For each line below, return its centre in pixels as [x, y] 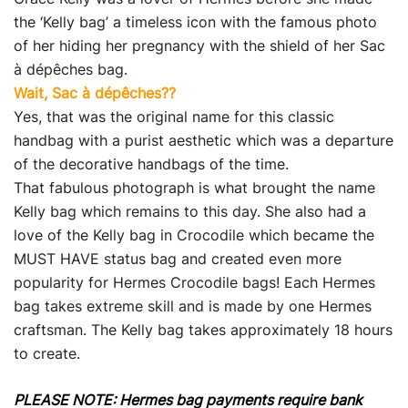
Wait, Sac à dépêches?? [95, 93]
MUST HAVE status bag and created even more [178, 259]
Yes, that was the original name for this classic [174, 117]
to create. [47, 353]
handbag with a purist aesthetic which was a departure [204, 140]
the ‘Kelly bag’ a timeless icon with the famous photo [195, 22]
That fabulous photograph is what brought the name [194, 188]
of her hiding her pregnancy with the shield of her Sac [199, 46]
